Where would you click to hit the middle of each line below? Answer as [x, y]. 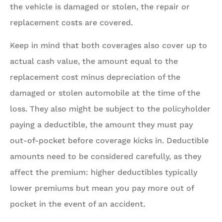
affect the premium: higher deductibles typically [104, 172]
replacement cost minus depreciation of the [95, 77]
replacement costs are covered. [71, 22]
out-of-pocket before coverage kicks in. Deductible [109, 141]
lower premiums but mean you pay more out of [102, 188]
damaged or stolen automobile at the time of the [105, 93]
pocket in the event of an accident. [78, 204]
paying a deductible [48, 125]
